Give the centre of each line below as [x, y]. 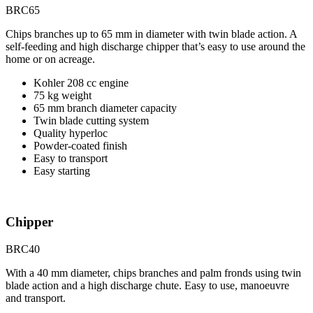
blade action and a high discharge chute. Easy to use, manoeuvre [147, 285]
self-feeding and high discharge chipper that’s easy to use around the [155, 47]
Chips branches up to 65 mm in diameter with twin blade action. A [151, 34]
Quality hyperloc [71, 133]
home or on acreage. [50, 59]
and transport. [36, 298]
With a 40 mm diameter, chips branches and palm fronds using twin [153, 272]
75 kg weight [63, 96]
